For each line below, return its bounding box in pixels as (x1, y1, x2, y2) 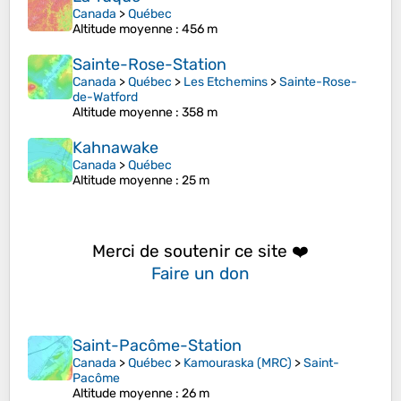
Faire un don (151, 262, 250, 284)
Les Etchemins (183, 74, 268, 90)
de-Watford (73, 90, 138, 106)
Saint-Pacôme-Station (73, 336, 242, 356)
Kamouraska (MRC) (183, 355, 292, 371)
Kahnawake (73, 138, 158, 158)
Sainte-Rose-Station (73, 55, 226, 75)
